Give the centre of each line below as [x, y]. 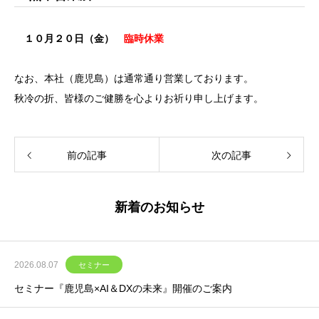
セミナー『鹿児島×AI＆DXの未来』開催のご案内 [123, 288]
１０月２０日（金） [69, 38]
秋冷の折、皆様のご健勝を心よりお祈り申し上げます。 [139, 98]
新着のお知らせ [159, 207]
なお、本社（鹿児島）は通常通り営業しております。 [134, 78]
